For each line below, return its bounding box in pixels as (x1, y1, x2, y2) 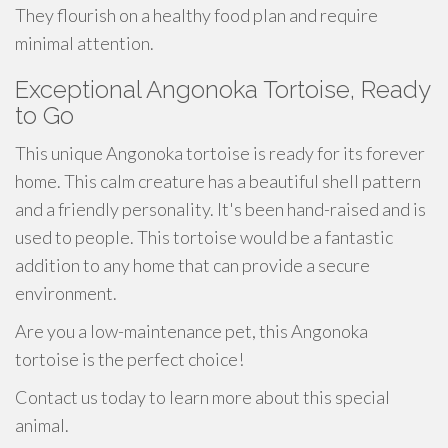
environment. (15, 282, 117, 304)
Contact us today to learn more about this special (15, 386, 390, 408)
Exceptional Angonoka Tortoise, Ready (15, 75, 430, 104)
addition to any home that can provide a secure (15, 254, 370, 276)
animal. (15, 414, 69, 436)
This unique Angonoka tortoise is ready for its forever (15, 142, 425, 164)
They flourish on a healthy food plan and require (15, 4, 378, 26)
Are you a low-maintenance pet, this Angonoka (15, 320, 368, 342)
